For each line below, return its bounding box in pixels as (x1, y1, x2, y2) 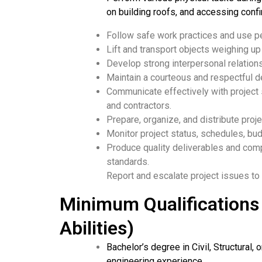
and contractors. (106, 100, 171, 111)
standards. (106, 156, 149, 167)
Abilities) (60, 217, 134, 239)
